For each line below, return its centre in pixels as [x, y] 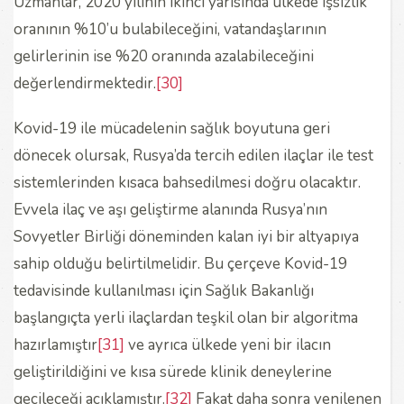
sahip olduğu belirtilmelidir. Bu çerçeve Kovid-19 [180, 263]
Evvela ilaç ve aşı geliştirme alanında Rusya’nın [170, 209]
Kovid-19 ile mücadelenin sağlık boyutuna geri [172, 128]
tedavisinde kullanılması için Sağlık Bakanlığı [164, 290]
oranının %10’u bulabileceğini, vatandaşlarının [170, 29]
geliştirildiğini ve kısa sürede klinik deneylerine [173, 372]
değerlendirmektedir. [85, 83]
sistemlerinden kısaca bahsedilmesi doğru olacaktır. [187, 182]
